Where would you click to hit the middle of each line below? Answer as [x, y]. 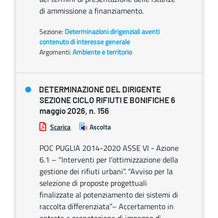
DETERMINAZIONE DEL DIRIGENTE [100, 90]
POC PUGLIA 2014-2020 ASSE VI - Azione [109, 148]
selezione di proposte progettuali [93, 183]
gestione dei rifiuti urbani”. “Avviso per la [106, 171]
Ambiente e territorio [102, 52]
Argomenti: [55, 52]
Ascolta [100, 127]
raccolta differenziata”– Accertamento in [107, 206]
